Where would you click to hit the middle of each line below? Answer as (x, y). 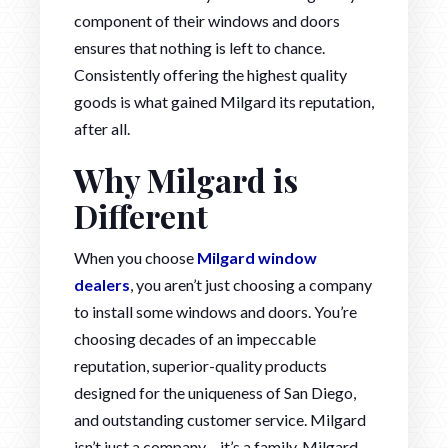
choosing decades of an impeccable (195, 338)
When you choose (135, 257)
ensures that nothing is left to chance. (199, 47)
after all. (102, 128)
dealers (102, 284)
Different (141, 215)
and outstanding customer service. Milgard (220, 419)
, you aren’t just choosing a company (251, 284)
